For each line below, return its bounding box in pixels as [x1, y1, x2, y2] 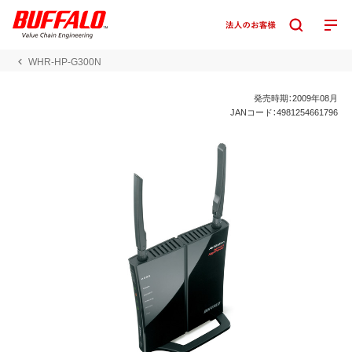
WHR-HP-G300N [27, 54, 101, 68]
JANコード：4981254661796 [230, 105, 339, 118]
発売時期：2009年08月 [254, 91, 339, 104]
